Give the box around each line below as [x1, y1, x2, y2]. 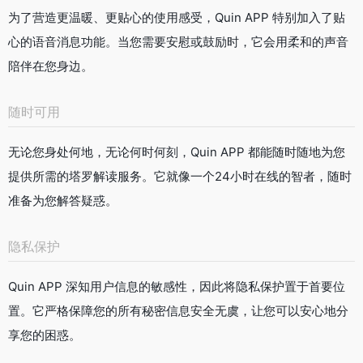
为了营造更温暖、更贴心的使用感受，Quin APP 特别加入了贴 [8, 9, 345, 25]
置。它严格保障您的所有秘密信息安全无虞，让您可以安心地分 [8, 302, 348, 318]
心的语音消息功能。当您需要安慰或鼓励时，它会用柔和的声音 [8, 33, 348, 49]
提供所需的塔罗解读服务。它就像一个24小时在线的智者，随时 [8, 168, 352, 184]
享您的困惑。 [8, 327, 81, 343]
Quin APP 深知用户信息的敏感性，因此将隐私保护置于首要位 [8, 278, 345, 294]
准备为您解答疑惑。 [8, 192, 117, 208]
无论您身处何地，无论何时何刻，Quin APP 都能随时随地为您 [8, 143, 345, 160]
